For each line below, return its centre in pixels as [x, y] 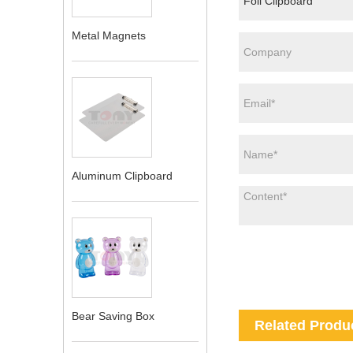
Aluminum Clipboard [122, 176]
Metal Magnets [109, 36]
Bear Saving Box [113, 316]
